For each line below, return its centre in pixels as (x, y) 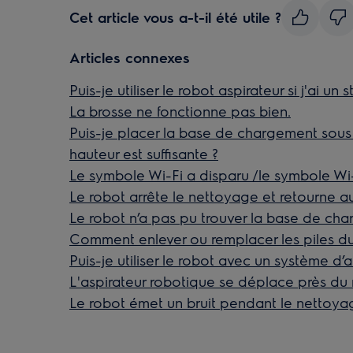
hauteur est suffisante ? (144, 153)
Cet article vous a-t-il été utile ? (175, 17)
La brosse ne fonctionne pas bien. (180, 111)
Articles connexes (130, 57)
